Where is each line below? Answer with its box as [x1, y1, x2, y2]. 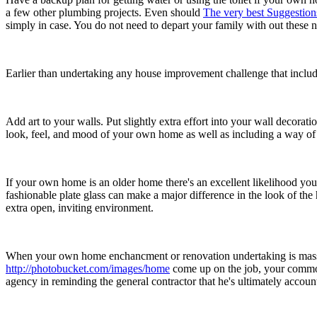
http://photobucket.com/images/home [6, 262, 170, 275]
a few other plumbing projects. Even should [6, 6, 203, 18]
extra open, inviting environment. [6, 201, 154, 214]
